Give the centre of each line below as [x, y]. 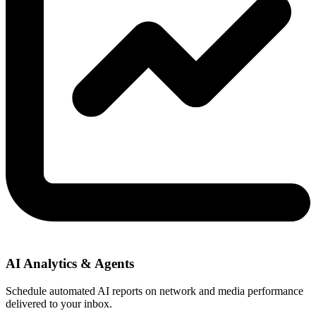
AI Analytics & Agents [70, 264]
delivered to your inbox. [59, 303]
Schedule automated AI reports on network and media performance [154, 291]
